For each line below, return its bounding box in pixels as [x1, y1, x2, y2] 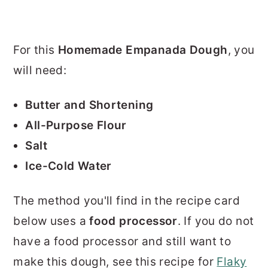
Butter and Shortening [25, 98, 154, 112]
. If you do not [177, 214, 254, 229]
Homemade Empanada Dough [57, 43, 228, 57]
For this [13, 43, 58, 57]
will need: [13, 63, 67, 78]
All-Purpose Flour [25, 118, 127, 133]
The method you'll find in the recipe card [13, 194, 240, 208]
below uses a [13, 214, 90, 229]
